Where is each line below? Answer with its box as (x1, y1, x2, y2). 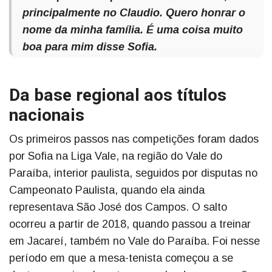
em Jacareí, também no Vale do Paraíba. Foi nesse (9, 235, 260, 248)
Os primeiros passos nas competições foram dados (9, 133, 259, 146)
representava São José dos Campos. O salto (9, 201, 227, 214)
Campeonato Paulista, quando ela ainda (9, 184, 205, 197)
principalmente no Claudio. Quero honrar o (22, 7, 245, 19)
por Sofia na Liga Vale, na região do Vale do (9, 150, 222, 163)
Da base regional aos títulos (9, 83, 226, 109)
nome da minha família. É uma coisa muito (22, 24, 243, 36)
